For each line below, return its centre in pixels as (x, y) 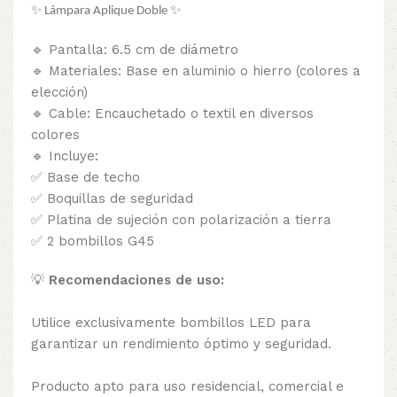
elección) (59, 92)
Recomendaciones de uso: (136, 280)
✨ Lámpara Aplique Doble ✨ (106, 11)
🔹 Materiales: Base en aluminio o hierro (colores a (196, 70)
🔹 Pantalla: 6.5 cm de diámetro (135, 49)
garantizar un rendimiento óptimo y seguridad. (181, 343)
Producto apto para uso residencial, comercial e (187, 386)
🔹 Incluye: (65, 156)
